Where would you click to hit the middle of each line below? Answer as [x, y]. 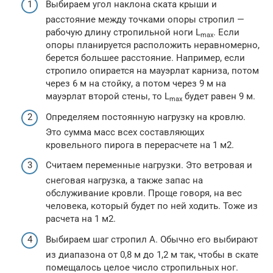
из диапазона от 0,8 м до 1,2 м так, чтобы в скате [152, 254]
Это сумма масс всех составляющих [125, 132]
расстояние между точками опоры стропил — [145, 19]
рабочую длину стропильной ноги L [123, 32]
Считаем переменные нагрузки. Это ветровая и [149, 165]
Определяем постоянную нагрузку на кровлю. [146, 117]
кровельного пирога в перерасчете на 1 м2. [140, 145]
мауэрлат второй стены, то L [108, 96]
